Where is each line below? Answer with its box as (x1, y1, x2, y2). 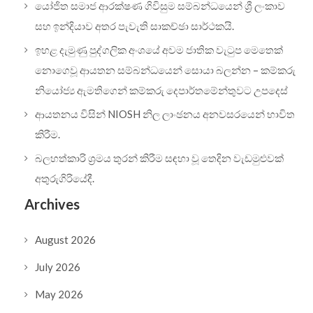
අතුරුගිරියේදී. (35, 171, 94, 184)
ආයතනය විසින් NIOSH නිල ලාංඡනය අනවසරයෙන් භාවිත (35, 107, 295, 120)
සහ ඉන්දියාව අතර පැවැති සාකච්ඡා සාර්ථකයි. (35, 19, 234, 32)
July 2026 (35, 260, 80, 273)
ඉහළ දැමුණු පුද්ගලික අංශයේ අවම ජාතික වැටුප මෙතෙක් (35, 43, 283, 56)
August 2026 (35, 233, 96, 246)
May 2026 (35, 287, 83, 300)
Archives (24, 195, 80, 212)
